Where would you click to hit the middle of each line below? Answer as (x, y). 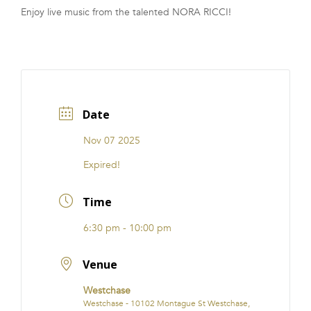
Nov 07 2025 (112, 141)
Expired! (102, 165)
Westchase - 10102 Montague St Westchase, (167, 304)
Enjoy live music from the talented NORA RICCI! (126, 12)
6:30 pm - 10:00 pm (127, 228)
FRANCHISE (44, 21)
